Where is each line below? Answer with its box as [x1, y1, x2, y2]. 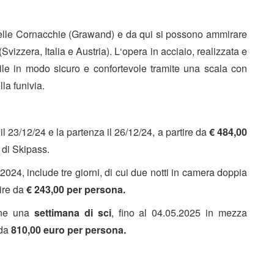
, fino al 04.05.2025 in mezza [111, 205, 248, 220]
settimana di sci [34, 205, 111, 220]
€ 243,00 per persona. [26, 182, 125, 196]
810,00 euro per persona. [11, 222, 126, 237]
